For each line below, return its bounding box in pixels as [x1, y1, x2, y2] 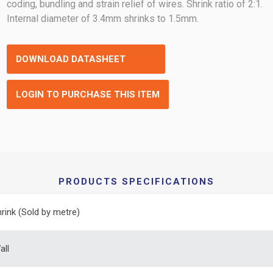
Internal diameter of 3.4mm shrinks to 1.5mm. [7, 13, 199, 24]
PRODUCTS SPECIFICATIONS [58, 176, 214, 187]
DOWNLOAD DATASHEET [16, 54, 126, 65]
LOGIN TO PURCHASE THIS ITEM [16, 89, 160, 100]
